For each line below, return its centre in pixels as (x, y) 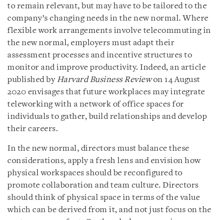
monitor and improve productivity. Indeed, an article (107, 67)
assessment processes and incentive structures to (100, 55)
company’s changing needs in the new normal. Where (108, 18)
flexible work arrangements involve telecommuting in (109, 30)
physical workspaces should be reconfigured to (95, 173)
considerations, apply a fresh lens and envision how (104, 161)
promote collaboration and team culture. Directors (103, 185)
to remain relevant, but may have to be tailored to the (107, 6)
